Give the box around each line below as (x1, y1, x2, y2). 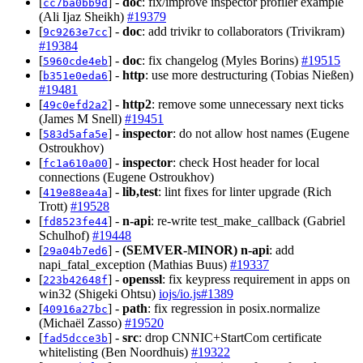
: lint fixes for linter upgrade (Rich (158, 184, 331, 199)
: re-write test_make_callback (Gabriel (151, 213, 345, 228)
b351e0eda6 (43, 69, 108, 82)
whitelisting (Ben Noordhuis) (39, 344, 191, 359)
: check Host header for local (173, 155, 319, 169)
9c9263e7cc (43, 25, 108, 38)
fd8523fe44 (43, 215, 108, 228)
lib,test (122, 184, 158, 199)
